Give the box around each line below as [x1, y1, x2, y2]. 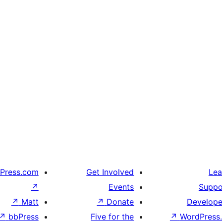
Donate [107, 196, 134, 207]
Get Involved [86, 166, 134, 177]
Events [109, 181, 134, 192]
